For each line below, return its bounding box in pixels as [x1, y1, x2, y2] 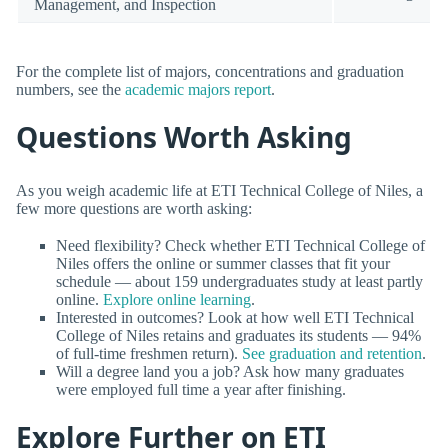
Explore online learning [103, 290, 251, 308]
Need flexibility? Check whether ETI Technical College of [56, 236, 425, 254]
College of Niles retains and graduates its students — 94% [56, 326, 421, 344]
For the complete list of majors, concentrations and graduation [16, 63, 404, 81]
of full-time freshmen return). [56, 344, 242, 362]
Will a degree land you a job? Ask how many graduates [56, 362, 404, 380]
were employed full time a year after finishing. [56, 380, 346, 398]
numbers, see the [16, 81, 125, 99]
